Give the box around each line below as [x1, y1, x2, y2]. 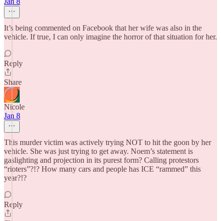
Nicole [4, 103, 25, 111]
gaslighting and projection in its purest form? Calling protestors [4, 156, 199, 164]
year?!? [4, 174, 27, 182]
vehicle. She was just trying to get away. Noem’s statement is [4, 147, 193, 155]
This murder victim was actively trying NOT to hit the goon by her [4, 138, 211, 147]
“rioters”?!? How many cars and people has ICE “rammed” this [4, 165, 201, 173]
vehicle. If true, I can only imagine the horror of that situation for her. [4, 33, 217, 41]
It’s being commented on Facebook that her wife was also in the [4, 24, 202, 32]
